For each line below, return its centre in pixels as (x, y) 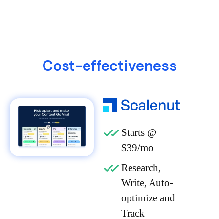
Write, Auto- (147, 183)
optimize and (148, 198)
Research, (141, 167)
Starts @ (139, 132)
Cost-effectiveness (109, 66)
